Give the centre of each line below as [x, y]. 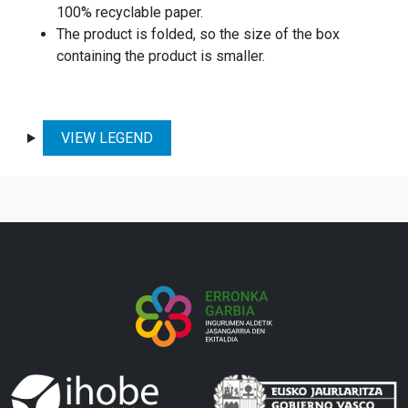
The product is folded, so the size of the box [198, 34]
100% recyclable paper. [130, 12]
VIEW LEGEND [107, 138]
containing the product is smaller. [161, 56]
